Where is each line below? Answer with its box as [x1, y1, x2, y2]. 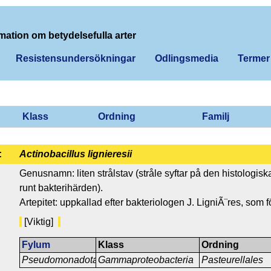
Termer [238, 53, 270, 64]
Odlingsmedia [155, 53, 218, 64]
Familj [202, 111, 229, 122]
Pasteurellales [201, 254, 264, 265]
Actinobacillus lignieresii [19, 148, 132, 159]
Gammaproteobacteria [98, 254, 194, 265]
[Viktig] [22, 216, 58, 227]
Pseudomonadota [22, 254, 99, 265]
